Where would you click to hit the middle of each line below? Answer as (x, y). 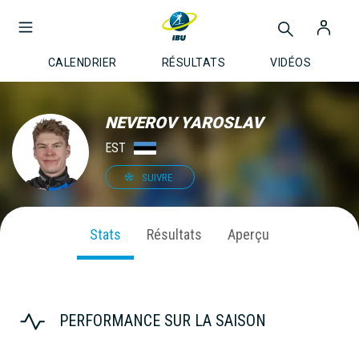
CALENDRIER (82, 63)
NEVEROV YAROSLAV (184, 123)
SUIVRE (157, 177)
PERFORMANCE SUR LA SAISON (163, 321)
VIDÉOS (291, 63)
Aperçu (248, 234)
